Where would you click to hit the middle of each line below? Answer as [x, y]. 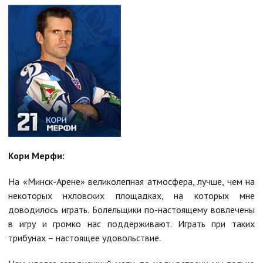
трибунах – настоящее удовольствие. [85, 237]
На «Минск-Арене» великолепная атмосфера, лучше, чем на [131, 181]
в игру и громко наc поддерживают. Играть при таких [131, 223]
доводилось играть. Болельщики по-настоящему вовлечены [131, 209]
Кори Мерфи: [36, 155]
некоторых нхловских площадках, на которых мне [131, 195]
